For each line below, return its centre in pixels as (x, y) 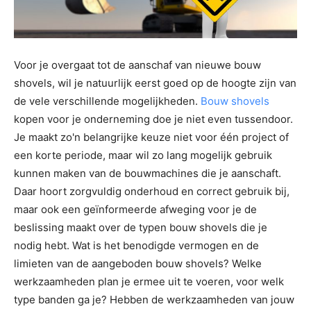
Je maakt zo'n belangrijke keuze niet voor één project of (151, 137)
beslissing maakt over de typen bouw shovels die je (141, 228)
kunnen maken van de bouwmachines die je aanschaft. (148, 174)
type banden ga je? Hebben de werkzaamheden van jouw (154, 300)
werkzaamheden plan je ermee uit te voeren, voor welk (149, 282)
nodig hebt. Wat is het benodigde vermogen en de (136, 246)
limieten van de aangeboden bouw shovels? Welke (138, 264)
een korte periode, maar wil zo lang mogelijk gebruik (143, 155)
